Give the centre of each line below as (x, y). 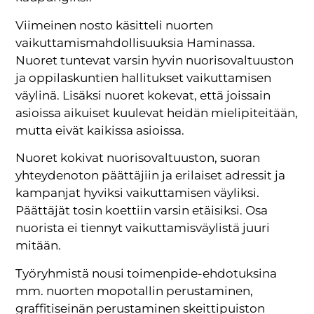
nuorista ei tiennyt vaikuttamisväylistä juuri (143, 228)
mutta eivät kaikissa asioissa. (100, 130)
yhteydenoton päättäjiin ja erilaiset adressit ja (151, 176)
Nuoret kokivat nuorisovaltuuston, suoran (138, 158)
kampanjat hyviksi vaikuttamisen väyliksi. (138, 193)
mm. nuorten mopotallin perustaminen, (135, 291)
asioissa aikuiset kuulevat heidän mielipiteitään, (157, 112)
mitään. (39, 246)
